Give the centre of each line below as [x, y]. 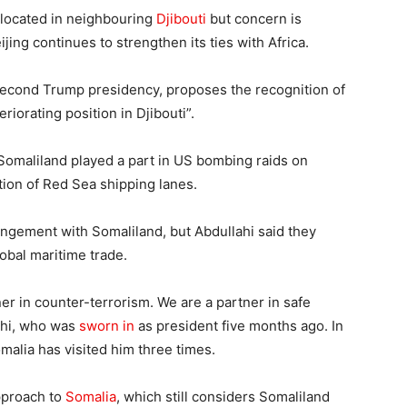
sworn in [107, 325]
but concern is [254, 18]
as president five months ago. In [239, 325]
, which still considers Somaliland [223, 396]
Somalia [91, 396]
